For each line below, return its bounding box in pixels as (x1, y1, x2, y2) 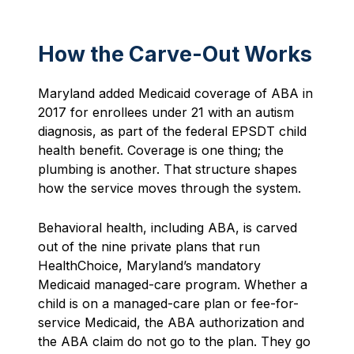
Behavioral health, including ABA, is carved (38, 219, 297, 235)
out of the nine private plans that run (38, 238, 260, 254)
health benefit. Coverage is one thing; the (38, 141, 284, 158)
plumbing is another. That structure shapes (38, 160, 297, 177)
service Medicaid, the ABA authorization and (38, 314, 304, 330)
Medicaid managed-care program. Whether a (38, 276, 307, 292)
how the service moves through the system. (38, 179, 301, 196)
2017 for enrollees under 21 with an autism (38, 104, 294, 120)
